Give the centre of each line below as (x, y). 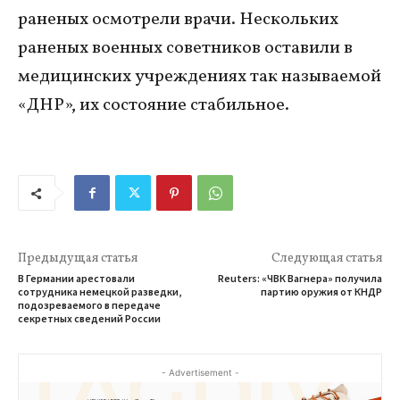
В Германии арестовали (76, 279)
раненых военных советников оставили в (185, 49)
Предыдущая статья (78, 259)
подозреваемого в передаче (89, 305)
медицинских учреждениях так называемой (200, 77)
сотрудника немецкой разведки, (100, 292)
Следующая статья (326, 259)
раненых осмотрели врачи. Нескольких (178, 20)
